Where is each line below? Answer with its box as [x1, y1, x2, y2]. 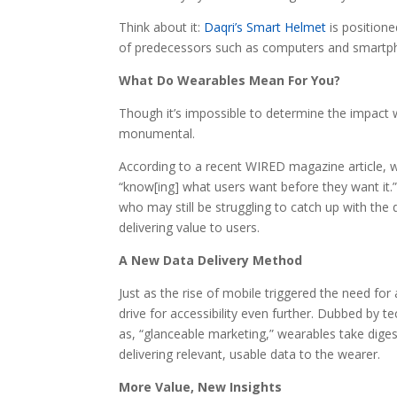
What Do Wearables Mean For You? [119, 71, 341, 89]
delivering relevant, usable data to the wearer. [119, 345, 381, 362]
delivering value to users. [119, 218, 261, 236]
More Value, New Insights [119, 378, 283, 395]
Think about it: [119, 18, 205, 35]
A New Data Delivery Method [119, 251, 303, 269]
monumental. [119, 124, 196, 142]
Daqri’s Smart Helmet [204, 18, 327, 35]
